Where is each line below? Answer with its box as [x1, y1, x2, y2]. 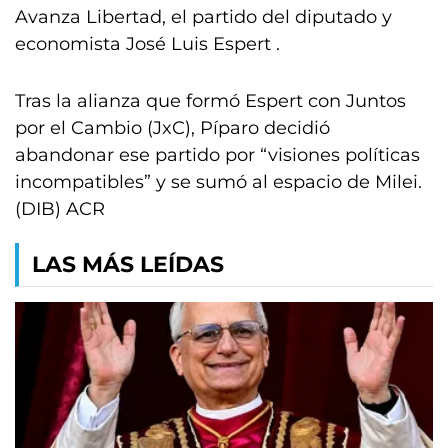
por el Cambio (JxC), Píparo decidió [15, 117, 330, 139]
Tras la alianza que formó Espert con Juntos [15, 90, 406, 112]
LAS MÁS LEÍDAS [32, 251, 224, 278]
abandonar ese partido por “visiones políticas [15, 144, 420, 166]
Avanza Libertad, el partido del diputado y [15, 6, 392, 28]
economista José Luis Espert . [15, 33, 280, 55]
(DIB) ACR [15, 198, 105, 220]
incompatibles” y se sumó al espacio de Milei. [15, 171, 422, 193]
